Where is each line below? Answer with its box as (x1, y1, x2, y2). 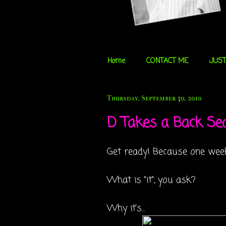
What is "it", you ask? (107, 173, 196, 187)
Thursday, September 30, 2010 (107, 94, 202, 102)
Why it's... (107, 201, 145, 215)
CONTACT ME (146, 56, 188, 67)
